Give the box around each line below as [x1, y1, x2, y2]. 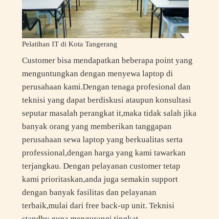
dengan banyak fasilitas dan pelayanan [22, 188, 156, 197]
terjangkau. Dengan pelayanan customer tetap [22, 161, 180, 171]
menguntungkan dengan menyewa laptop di [22, 69, 173, 79]
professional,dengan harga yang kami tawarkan [22, 148, 186, 158]
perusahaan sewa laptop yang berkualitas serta [22, 135, 183, 145]
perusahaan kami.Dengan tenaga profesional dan [22, 82, 191, 92]
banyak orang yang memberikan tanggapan [22, 122, 172, 131]
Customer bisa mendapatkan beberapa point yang [22, 56, 193, 66]
